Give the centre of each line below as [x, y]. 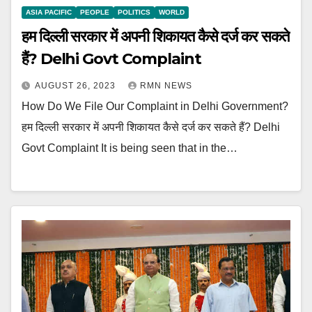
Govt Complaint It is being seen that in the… [130, 148]
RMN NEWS [166, 86]
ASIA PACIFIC [49, 13]
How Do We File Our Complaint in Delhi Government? [155, 107]
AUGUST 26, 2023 [77, 86]
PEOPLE [95, 13]
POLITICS [134, 13]
